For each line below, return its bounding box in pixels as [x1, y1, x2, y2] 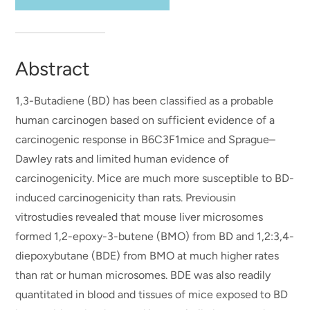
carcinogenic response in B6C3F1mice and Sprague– [15, 133, 276, 146]
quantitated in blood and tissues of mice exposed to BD [15, 288, 289, 301]
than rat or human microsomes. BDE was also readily [15, 268, 271, 282]
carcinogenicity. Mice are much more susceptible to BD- [15, 172, 295, 185]
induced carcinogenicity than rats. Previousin [15, 191, 237, 204]
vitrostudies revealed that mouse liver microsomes [15, 210, 264, 224]
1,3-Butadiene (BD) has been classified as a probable [15, 94, 274, 107]
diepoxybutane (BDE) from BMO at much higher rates [15, 249, 280, 262]
